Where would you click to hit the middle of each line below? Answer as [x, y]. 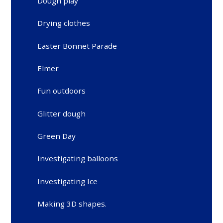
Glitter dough [62, 113]
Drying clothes [64, 23]
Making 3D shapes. [72, 203]
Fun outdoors [62, 91]
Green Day [57, 136]
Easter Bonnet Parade [77, 46]
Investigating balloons [78, 159]
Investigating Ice [68, 181]
